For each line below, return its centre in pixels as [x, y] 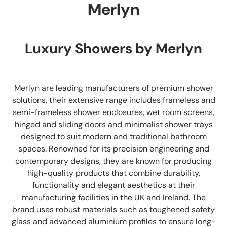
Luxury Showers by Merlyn [113, 48]
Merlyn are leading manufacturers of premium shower [113, 88]
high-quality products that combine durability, [113, 173]
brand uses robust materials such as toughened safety [113, 209]
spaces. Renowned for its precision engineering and [113, 148]
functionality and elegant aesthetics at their [113, 185]
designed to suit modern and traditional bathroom [113, 136]
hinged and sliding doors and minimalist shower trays [113, 124]
